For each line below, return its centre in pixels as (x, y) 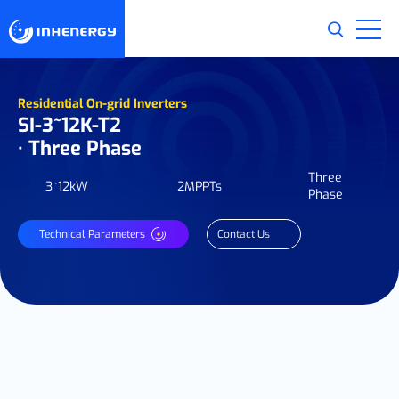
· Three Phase (80, 148)
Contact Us (244, 234)
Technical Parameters (92, 234)
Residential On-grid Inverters (102, 104)
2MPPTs (199, 186)
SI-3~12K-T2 (69, 125)
